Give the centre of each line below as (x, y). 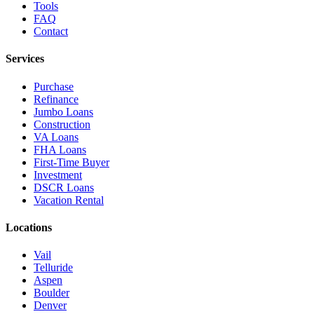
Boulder (52, 293)
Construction (62, 124)
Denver (50, 306)
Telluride (53, 268)
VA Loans (56, 137)
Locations (29, 227)
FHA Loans (60, 149)
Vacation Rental (69, 200)
